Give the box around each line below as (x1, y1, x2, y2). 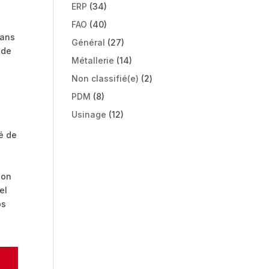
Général (71, 37, 106, 47)
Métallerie (71, 55, 115, 65)
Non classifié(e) (71, 73, 139, 83)
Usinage (71, 109, 107, 119)
